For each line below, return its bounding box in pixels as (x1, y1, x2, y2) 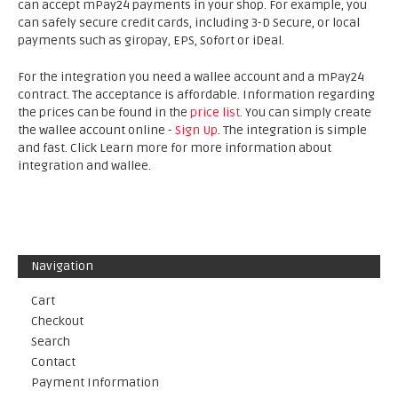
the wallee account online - (18, 123, 175, 138)
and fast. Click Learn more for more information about (18, 140, 331, 155)
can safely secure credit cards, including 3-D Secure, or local (18, 15, 360, 30)
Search (31, 334, 70, 349)
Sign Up (175, 123, 218, 138)
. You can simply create (240, 105, 371, 120)
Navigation (31, 259, 93, 274)
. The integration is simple (218, 123, 367, 138)
